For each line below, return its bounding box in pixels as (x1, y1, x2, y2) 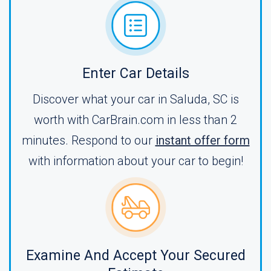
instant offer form (155, 133, 250, 148)
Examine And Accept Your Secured (25, 247, 246, 264)
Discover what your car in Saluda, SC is (32, 92, 239, 106)
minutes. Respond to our (21, 133, 155, 148)
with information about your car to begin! (28, 154, 243, 168)
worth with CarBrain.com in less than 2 (34, 113, 237, 127)
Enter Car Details (82, 65, 189, 82)
